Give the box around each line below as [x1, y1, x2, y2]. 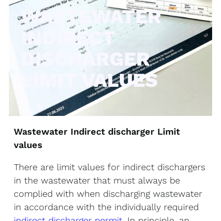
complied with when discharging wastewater [14, 188, 202, 199]
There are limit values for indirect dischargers [14, 162, 205, 172]
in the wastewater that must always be [14, 175, 180, 185]
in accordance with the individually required [14, 202, 199, 212]
